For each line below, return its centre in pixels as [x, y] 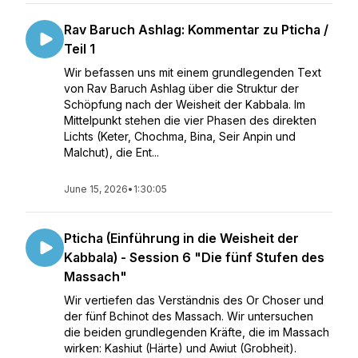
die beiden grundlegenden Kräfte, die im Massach [197, 332]
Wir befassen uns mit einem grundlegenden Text [193, 72]
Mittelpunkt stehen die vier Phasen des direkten [190, 120]
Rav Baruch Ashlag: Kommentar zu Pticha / [196, 30]
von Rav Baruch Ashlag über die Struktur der [181, 88]
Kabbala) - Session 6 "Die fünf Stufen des [194, 257]
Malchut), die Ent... [111, 152]
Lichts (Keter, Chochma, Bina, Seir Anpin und [180, 136]
